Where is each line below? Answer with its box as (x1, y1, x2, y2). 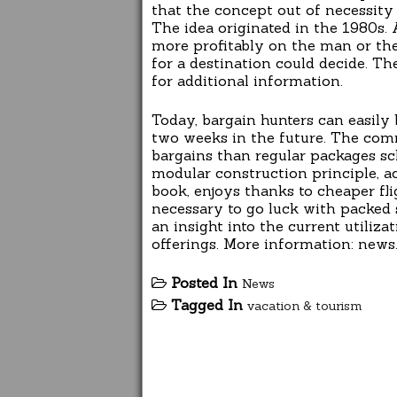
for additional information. (152, 72, 343, 90)
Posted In (171, 274, 242, 292)
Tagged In (171, 296, 247, 315)
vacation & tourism (247, 298, 362, 315)
